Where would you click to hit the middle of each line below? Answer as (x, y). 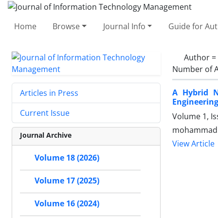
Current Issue (45, 113)
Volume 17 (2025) (67, 181)
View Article (193, 144)
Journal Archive (46, 135)
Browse (66, 26)
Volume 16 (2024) (67, 203)
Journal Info (124, 26)
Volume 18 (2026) (67, 158)
